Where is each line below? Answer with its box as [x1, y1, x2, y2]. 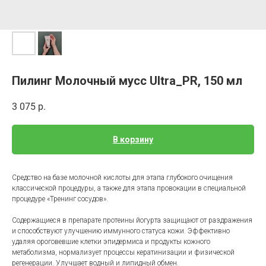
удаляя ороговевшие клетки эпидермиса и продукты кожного [12, 237, 210, 246]
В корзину [113, 135, 153, 145]
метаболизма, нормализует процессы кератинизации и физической [12, 248, 235, 257]
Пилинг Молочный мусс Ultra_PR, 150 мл [12, 74, 242, 88]
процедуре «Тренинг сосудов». [12, 195, 108, 204]
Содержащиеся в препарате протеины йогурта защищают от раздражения [12, 216, 252, 225]
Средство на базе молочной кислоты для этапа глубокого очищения [12, 173, 233, 182]
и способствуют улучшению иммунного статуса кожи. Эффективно [12, 227, 230, 236]
